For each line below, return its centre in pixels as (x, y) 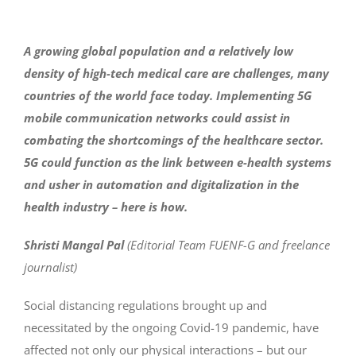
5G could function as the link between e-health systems (177, 162)
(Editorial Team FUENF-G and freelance (228, 244)
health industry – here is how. (105, 206)
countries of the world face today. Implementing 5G (167, 95)
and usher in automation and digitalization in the (161, 184)
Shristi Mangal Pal (75, 244)
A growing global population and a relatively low (158, 50)
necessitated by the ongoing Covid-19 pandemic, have (171, 327)
